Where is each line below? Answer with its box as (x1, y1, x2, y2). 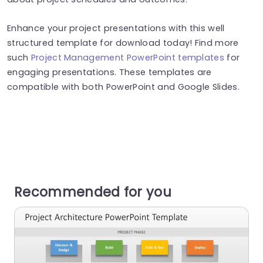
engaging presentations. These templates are (7, 66, 212, 78)
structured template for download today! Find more (7, 36, 239, 49)
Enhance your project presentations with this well (7, 22, 225, 34)
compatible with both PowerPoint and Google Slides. (7, 80, 240, 93)
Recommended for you (14, 182, 172, 201)
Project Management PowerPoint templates (31, 51, 225, 63)
